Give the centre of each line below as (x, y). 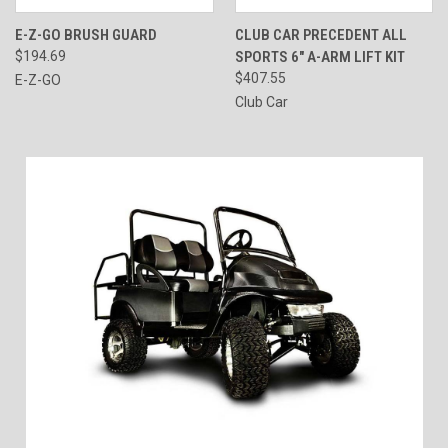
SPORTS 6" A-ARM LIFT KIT (319, 57)
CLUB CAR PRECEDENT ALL (320, 35)
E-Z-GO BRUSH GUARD (86, 35)
